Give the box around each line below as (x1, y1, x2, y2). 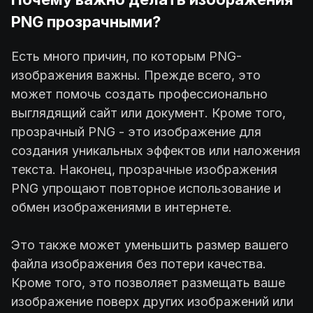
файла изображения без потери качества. (11, 256, 266, 271)
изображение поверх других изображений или (11, 293, 293, 309)
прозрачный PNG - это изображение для (11, 124, 261, 139)
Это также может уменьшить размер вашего (11, 237, 289, 252)
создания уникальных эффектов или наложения (11, 143, 300, 158)
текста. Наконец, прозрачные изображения (11, 161, 277, 177)
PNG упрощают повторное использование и (11, 180, 281, 196)
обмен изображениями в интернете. (11, 199, 232, 214)
